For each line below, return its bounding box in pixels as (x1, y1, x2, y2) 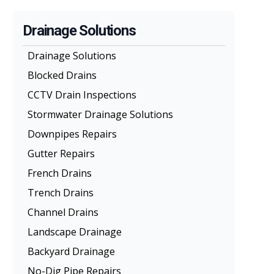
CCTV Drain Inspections (28, 87, 137, 102)
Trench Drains (28, 185, 94, 199)
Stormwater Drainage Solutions (28, 107, 174, 121)
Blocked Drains (28, 68, 97, 82)
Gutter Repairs (28, 146, 95, 160)
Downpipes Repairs (28, 127, 117, 141)
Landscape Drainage (28, 224, 122, 239)
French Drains (28, 166, 92, 180)
